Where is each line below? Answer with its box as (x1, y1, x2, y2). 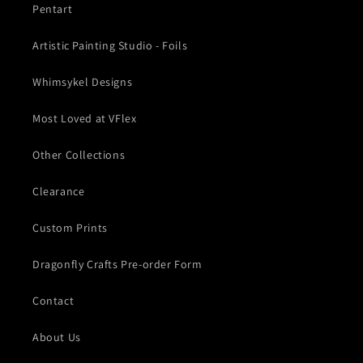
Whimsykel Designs (32, 74, 133, 89)
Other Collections (32, 147, 126, 162)
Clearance (32, 183, 85, 199)
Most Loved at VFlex (32, 110, 137, 126)
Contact (32, 293, 75, 308)
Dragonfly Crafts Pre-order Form (32, 256, 203, 271)
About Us (32, 329, 81, 344)
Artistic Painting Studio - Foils (32, 37, 188, 53)
